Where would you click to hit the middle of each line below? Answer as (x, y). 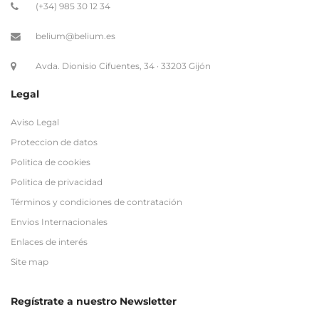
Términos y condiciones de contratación (96, 202)
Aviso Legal (35, 122)
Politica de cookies (51, 162)
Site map (30, 262)
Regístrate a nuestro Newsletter (94, 302)
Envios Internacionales (59, 222)
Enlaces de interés (49, 242)
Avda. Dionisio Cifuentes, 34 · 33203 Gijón (123, 66)
